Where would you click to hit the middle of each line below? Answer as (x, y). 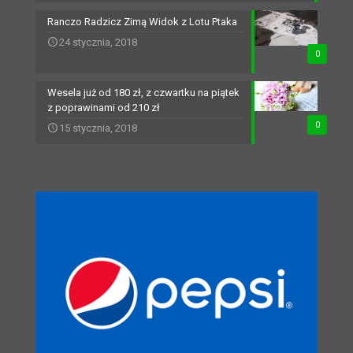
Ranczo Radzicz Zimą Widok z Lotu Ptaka (142, 22)
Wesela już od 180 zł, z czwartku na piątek (143, 93)
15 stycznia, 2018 (98, 128)
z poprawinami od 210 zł (104, 108)
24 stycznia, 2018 (98, 42)
